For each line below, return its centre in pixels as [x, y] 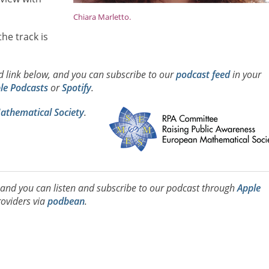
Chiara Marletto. [102, 17]
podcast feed [203, 74]
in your [245, 74]
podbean [66, 201]
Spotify [76, 87]
